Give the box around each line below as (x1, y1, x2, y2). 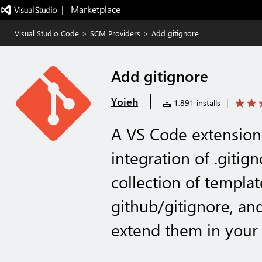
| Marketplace (61, 3, 120, 15)
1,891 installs (171, 97, 220, 108)
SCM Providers (90, 28, 140, 38)
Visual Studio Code (15, 28, 79, 38)
